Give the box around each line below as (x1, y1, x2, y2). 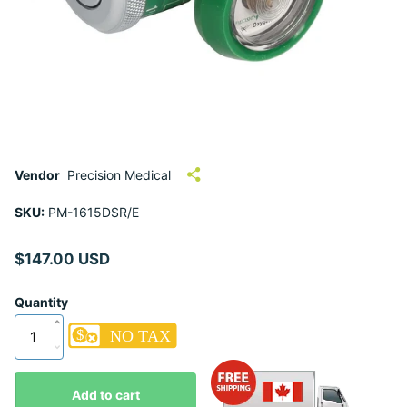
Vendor (15, 166, 60, 183)
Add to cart (71, 386, 140, 402)
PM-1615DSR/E (45, 203, 139, 220)
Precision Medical (67, 166, 171, 183)
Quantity (15, 293, 68, 310)
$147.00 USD (15, 249, 110, 268)
